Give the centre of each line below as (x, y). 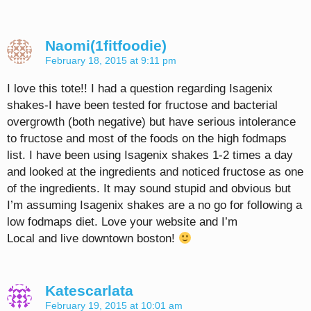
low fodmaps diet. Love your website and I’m (122, 222)
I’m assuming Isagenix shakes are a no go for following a (154, 205)
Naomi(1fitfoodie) (106, 46)
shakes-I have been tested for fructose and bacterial (142, 106)
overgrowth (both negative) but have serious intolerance (151, 122)
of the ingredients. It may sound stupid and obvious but (149, 189)
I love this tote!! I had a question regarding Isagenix (140, 89)
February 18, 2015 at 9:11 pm (111, 61)
